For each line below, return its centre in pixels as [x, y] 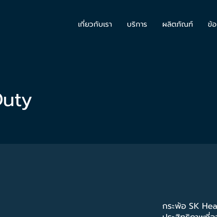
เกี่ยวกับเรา [95, 24]
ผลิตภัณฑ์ [177, 24]
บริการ [137, 24]
